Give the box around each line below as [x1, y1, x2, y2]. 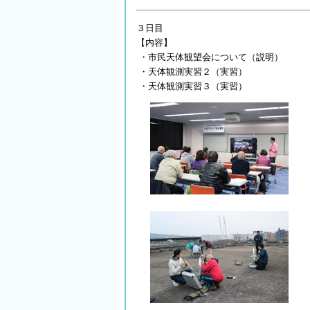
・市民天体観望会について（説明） [136, 52, 283, 62]
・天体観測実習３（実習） [136, 81, 247, 91]
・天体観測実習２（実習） [136, 66, 247, 77]
